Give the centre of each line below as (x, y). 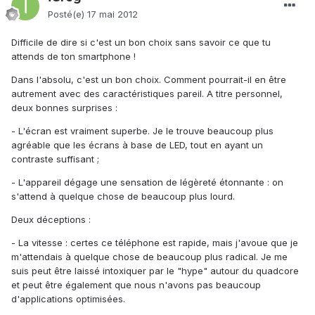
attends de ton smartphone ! (73, 57)
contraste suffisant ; (55, 159)
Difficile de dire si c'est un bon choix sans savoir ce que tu (141, 43)
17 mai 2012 (112, 14)
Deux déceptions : (51, 220)
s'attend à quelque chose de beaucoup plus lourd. (123, 197)
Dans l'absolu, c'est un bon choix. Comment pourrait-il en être (149, 80)
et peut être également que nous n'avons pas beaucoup (136, 285)
